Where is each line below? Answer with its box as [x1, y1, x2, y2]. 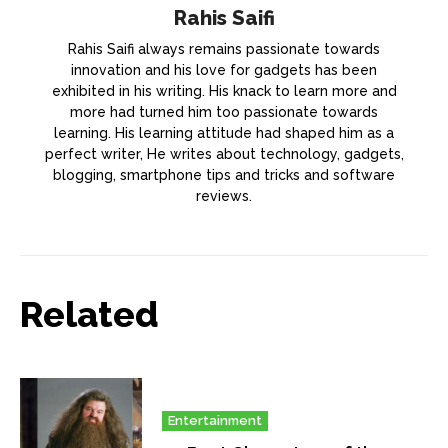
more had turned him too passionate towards [70, 103, 378, 120]
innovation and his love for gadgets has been [71, 61, 377, 78]
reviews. [196, 187, 252, 204]
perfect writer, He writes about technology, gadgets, [44, 145, 404, 162]
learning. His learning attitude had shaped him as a [54, 124, 394, 141]
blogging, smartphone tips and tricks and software [53, 166, 395, 183]
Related [20, 292, 159, 335]
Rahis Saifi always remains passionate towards [68, 40, 380, 57]
